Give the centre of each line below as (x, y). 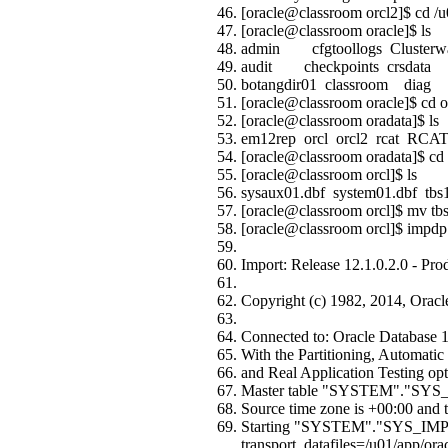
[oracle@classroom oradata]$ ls (340, 120)
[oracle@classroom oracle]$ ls (336, 30)
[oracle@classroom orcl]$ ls (329, 174)
